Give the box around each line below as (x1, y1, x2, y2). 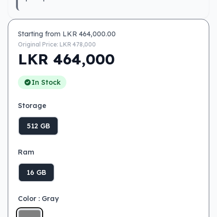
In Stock (31, 78, 61, 87)
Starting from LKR (18, 30, 79, 38)
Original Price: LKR (18, 41, 73, 48)
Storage (18, 101, 46, 110)
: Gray (38, 194, 59, 203)
